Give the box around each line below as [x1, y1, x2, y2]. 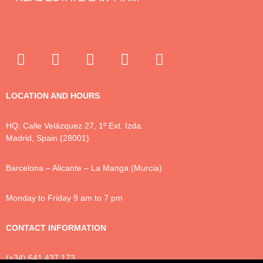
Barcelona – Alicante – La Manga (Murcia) [6, 163, 162, 173]
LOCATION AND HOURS [6, 91, 100, 101]
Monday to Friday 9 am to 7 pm [6, 193, 123, 203]
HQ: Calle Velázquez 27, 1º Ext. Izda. [6, 121, 143, 131]
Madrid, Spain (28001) [6, 133, 89, 143]
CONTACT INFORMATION [6, 223, 106, 233]
